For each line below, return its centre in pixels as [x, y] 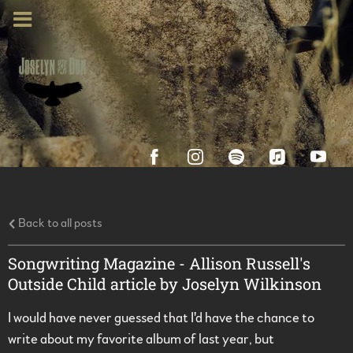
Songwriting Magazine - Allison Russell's [159, 264]
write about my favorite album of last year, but [141, 340]
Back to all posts [59, 223]
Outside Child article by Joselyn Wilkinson [165, 284]
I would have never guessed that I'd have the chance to [161, 319]
